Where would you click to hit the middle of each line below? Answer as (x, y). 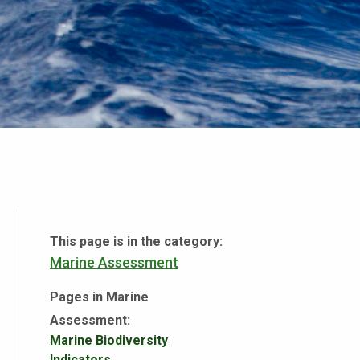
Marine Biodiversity (109, 340)
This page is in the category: (136, 241)
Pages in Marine (99, 297)
